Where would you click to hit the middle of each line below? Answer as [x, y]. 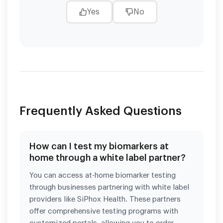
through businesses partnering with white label [109, 187]
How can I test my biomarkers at [99, 146]
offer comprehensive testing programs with [104, 211]
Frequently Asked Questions [101, 111]
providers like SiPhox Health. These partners [105, 199]
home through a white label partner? [108, 158]
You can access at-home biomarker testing [103, 175]
